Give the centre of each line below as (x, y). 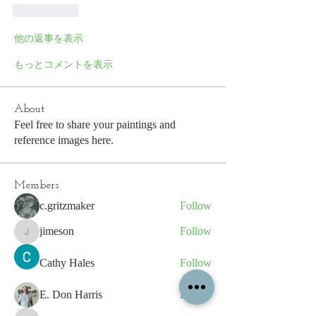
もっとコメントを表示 (63, 65)
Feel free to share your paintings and (95, 125)
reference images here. (64, 140)
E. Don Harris (71, 295)
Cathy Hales (67, 263)
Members (36, 186)
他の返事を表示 (49, 39)
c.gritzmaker (67, 206)
